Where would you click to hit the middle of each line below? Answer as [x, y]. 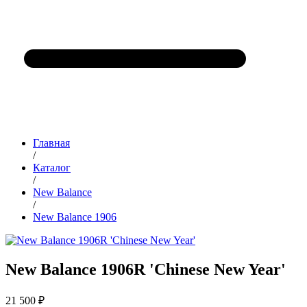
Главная [51, 143]
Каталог [52, 168]
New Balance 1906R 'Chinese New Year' [146, 269]
